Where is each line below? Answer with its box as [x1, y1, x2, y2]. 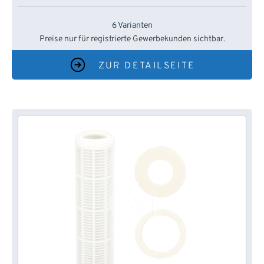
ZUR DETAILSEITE [98, 60, 196, 72]
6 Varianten [111, 21, 153, 31]
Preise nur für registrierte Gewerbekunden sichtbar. [39, 34, 225, 45]
